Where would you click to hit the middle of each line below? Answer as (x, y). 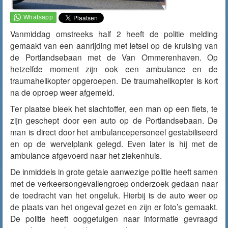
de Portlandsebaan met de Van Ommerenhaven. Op (114, 57)
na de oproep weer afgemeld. (62, 92)
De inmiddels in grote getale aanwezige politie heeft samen (114, 172)
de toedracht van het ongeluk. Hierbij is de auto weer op (114, 195)
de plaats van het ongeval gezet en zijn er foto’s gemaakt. (114, 207)
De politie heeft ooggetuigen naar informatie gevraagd (114, 218)
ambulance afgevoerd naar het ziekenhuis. (86, 155)
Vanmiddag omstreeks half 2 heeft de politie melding (114, 34)
